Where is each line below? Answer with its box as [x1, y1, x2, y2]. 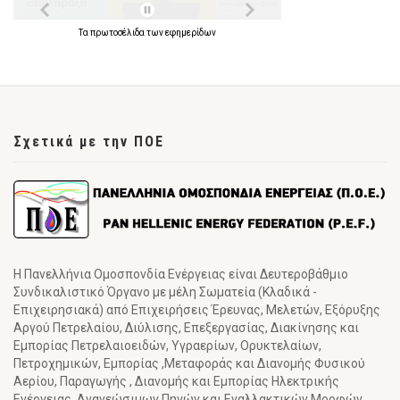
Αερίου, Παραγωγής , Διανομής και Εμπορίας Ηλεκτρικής [13, 373, 339, 388]
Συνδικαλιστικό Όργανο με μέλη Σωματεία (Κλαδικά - [13, 284, 317, 299]
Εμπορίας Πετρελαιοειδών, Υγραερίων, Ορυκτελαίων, [13, 337, 321, 353]
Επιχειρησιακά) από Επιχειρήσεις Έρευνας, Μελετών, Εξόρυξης [13, 302, 380, 317]
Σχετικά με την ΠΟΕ [13, 133, 164, 150]
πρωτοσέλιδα [90, 28, 146, 37]
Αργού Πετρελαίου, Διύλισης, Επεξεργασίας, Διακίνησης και [13, 320, 359, 335]
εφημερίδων [165, 28, 216, 37]
